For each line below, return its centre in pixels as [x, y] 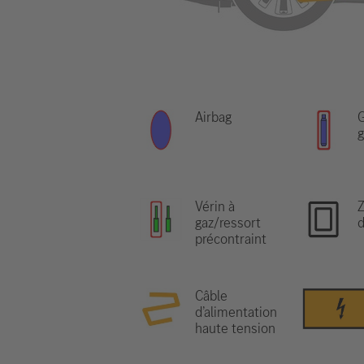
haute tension [235, 328]
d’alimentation [236, 312]
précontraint [231, 239]
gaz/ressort [228, 223]
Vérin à [215, 206]
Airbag [213, 117]
